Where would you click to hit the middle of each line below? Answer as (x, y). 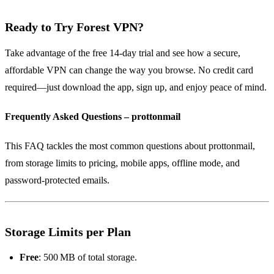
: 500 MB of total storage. (88, 257)
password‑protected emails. (57, 180)
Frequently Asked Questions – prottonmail (93, 117)
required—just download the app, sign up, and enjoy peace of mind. (136, 87)
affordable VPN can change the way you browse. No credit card (129, 70)
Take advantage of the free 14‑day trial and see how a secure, (123, 53)
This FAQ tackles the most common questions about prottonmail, (130, 146)
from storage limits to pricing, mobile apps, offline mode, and (122, 163)
